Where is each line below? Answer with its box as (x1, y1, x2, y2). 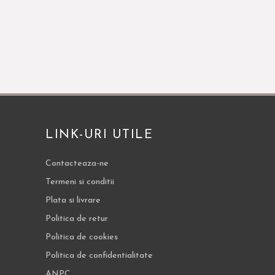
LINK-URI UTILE (45, 129, 153, 142)
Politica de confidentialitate (45, 251, 153, 261)
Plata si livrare (45, 196, 101, 206)
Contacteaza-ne (45, 159, 109, 169)
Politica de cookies (45, 233, 118, 242)
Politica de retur (45, 214, 108, 224)
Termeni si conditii (45, 177, 114, 187)
